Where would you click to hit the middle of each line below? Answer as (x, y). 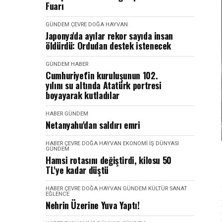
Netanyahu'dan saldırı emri (93, 125)
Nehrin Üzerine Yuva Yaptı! (93, 205)
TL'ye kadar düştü (77, 170)
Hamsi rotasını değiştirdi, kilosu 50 (109, 160)
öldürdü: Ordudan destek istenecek (109, 46)
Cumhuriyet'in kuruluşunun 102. (102, 75)
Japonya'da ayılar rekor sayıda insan (110, 36)
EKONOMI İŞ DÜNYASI (151, 143)
